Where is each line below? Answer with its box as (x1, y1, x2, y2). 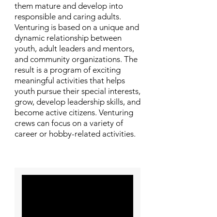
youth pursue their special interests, (15, 86, 140, 96)
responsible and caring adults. (15, 12, 121, 21)
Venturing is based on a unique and (15, 22, 139, 32)
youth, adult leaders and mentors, (15, 44, 134, 53)
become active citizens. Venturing (15, 108, 133, 117)
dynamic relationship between (15, 33, 122, 43)
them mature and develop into (15, 1, 123, 11)
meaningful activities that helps (15, 76, 125, 85)
